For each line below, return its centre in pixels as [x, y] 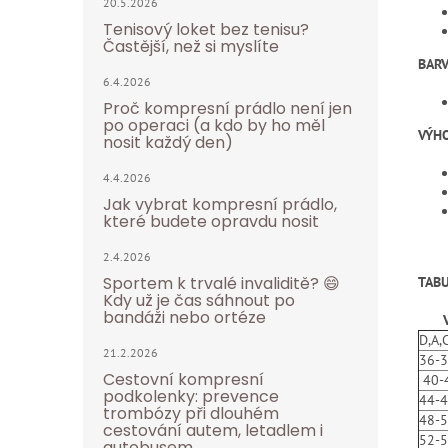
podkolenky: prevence [191, 396]
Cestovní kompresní [183, 379]
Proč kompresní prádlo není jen [227, 108]
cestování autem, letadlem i [213, 430]
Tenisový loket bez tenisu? [206, 29]
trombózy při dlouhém [191, 413]
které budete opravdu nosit [211, 221]
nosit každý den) [168, 142]
